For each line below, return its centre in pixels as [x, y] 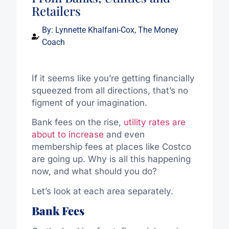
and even [124, 135]
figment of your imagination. [89, 103]
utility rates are [154, 122]
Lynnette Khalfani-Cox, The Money [116, 30]
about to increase [67, 135]
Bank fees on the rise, [77, 122]
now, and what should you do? [94, 171]
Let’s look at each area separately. [102, 191]
